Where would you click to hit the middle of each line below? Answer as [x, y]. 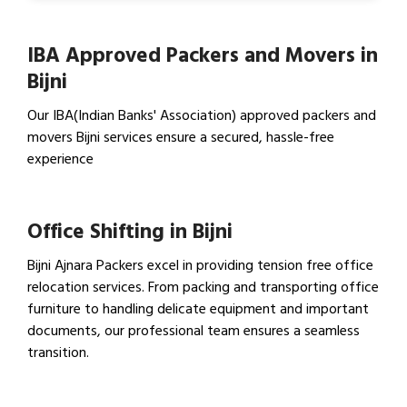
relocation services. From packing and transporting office [203, 287]
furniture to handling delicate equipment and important [198, 308]
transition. [58, 352]
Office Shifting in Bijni [130, 231]
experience [60, 159]
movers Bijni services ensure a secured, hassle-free [181, 137]
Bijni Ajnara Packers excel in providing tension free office [200, 265]
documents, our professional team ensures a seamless [194, 330]
